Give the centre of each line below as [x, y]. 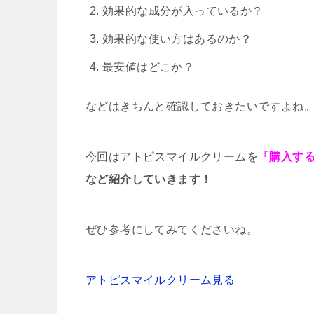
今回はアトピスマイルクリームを [172, 156]
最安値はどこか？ [149, 67]
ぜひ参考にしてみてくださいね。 [172, 229]
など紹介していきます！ [149, 179]
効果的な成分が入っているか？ [183, 11]
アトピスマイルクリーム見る [161, 280]
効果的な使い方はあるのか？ [177, 39]
